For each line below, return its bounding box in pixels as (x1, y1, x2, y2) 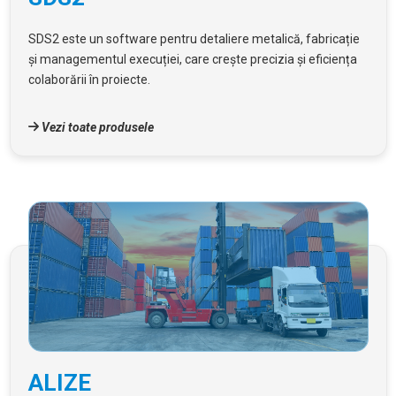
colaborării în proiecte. (27, 72, 150, 87)
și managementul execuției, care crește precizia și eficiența (27, 51, 357, 66)
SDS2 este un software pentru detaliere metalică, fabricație (27, 31, 360, 46)
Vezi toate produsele (38, 119, 154, 134)
